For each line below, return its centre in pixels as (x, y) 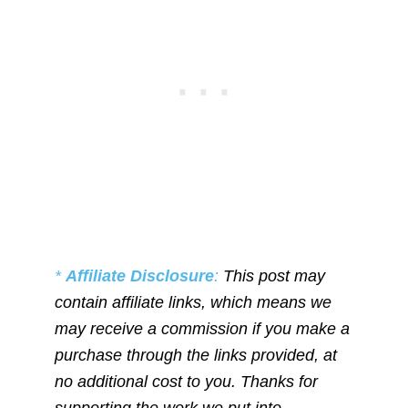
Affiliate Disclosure (140, 275)
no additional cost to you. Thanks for (186, 381)
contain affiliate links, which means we (193, 302)
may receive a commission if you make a (202, 328)
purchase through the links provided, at (196, 355)
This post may (272, 275)
